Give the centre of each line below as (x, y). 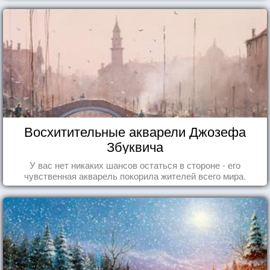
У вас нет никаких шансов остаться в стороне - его (135, 165)
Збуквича (135, 146)
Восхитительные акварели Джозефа (135, 131)
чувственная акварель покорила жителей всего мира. (135, 175)
